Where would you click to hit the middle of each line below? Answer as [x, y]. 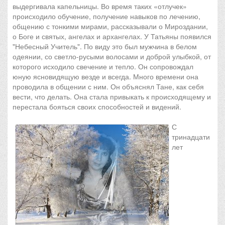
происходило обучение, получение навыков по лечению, [106, 16]
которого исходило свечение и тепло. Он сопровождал [103, 66]
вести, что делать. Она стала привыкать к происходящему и [112, 96]
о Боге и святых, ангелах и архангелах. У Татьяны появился [112, 36]
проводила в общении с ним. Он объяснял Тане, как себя [108, 86]
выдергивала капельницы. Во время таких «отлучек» [100, 6]
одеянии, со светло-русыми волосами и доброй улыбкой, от [112, 56]
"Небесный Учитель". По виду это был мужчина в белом [105, 46]
